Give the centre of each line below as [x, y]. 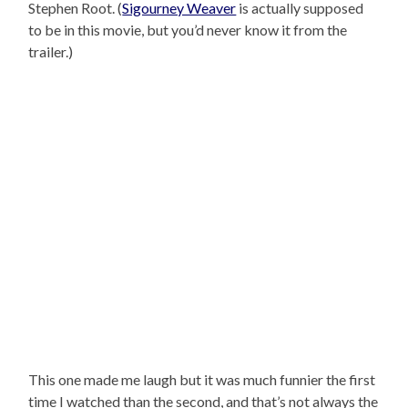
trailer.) [51, 52]
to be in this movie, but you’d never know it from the [188, 30]
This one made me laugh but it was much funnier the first [202, 380]
